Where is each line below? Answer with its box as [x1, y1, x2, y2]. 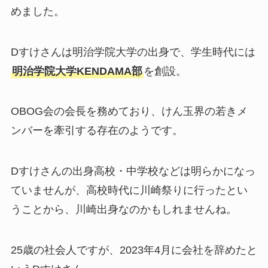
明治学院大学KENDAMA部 [11, 65, 142, 77]
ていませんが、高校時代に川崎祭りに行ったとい [10, 184, 248, 197]
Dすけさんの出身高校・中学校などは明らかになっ [10, 165, 255, 178]
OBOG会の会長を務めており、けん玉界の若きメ [10, 105, 248, 118]
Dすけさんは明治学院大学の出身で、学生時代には [10, 45, 255, 58]
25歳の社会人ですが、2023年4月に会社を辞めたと [10, 244, 257, 257]
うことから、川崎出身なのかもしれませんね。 [10, 203, 237, 216]
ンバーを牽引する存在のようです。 [10, 124, 183, 137]
